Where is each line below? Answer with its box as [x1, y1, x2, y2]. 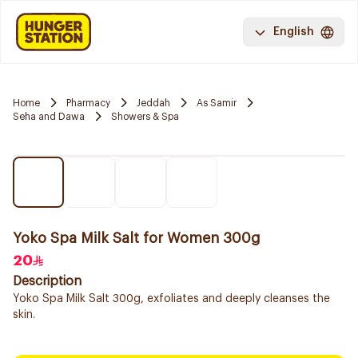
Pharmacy [66, 97, 110, 108]
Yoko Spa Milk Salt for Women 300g [13, 231, 261, 245]
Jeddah [137, 97, 170, 108]
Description [13, 275, 82, 288]
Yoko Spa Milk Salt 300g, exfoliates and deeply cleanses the [13, 293, 330, 304]
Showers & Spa [111, 111, 179, 121]
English [273, 26, 314, 38]
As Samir [197, 97, 237, 108]
